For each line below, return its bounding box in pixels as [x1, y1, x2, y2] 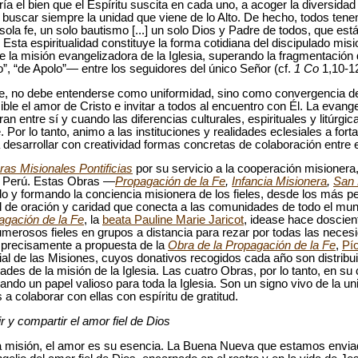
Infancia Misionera [232, 175, 327, 189]
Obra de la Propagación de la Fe [168, 239, 336, 253]
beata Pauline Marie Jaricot [102, 213, 244, 227]
